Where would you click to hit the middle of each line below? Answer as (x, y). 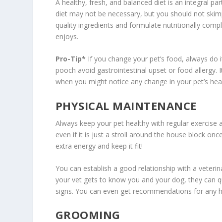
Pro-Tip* (70, 59)
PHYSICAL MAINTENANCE (126, 105)
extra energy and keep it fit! (99, 146)
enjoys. (67, 36)
